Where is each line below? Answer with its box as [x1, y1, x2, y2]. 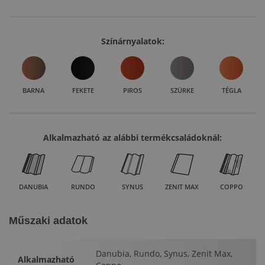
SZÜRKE [170, 86, 194, 95]
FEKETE [72, 86, 94, 95]
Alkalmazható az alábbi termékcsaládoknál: [43, 132, 222, 144]
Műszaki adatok [9, 215, 88, 227]
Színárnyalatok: [101, 35, 164, 47]
